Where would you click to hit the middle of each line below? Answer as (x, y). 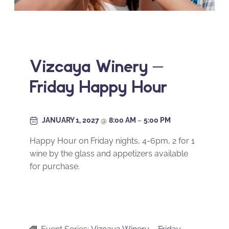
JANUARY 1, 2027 (71, 120)
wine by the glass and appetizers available (109, 154)
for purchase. (55, 167)
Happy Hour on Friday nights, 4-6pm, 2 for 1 (112, 141)
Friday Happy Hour (98, 86)
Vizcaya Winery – (96, 66)
